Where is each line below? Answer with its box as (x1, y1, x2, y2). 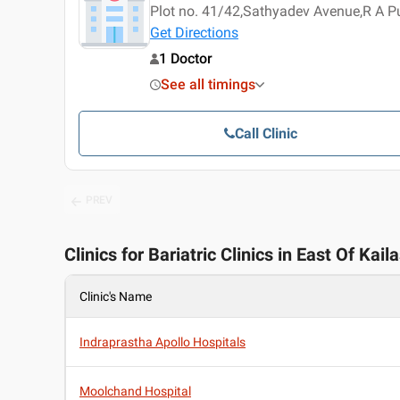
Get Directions (150, 24, 238, 42)
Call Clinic (234, 125, 297, 143)
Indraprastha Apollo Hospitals (79, 335, 246, 350)
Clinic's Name (79, 289, 152, 304)
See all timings (161, 76, 255, 94)
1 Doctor (159, 50, 212, 68)
